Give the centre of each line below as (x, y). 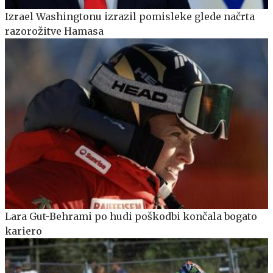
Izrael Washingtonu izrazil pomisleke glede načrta (130, 16)
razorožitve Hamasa (54, 31)
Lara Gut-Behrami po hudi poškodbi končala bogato (131, 217)
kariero (23, 231)
